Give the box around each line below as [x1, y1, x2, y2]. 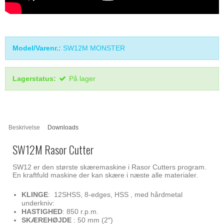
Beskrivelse [8, 123, 40, 131]
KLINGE [21, 190, 48, 198]
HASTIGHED [21, 207, 62, 215]
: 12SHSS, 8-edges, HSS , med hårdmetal [47, 190, 182, 198]
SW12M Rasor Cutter [12, 141, 94, 158]
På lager [69, 74, 95, 82]
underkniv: [21, 198, 54, 207]
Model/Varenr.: [12, 43, 61, 52]
